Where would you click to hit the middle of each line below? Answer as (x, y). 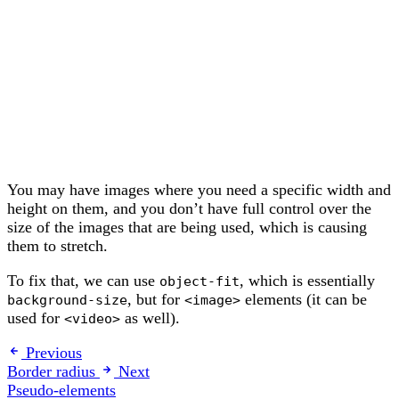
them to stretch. (57, 246)
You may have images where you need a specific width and (199, 190)
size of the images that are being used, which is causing (187, 228)
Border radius (51, 372)
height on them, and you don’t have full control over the (189, 209)
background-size (67, 300)
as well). (150, 318)
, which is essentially (307, 281)
